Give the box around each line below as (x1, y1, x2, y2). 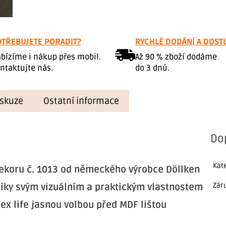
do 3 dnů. (135, 63, 169, 74)
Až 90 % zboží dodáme (135, 52, 217, 63)
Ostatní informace (43, 95, 119, 107)
